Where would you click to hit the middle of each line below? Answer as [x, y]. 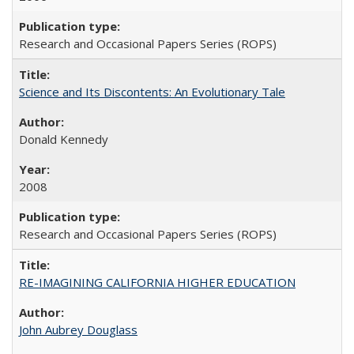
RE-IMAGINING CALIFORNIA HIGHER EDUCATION [157, 282]
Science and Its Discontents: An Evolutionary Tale [152, 92]
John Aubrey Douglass [78, 330]
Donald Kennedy [64, 139]
